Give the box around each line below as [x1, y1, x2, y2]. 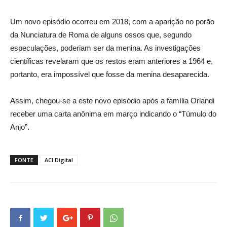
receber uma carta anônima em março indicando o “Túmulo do [10, 109, 216, 118]
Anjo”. [10, 123, 29, 131]
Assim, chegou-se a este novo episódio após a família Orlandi [10, 96, 214, 105]
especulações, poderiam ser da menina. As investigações [10, 44, 201, 52]
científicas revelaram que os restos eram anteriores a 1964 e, [10, 57, 213, 65]
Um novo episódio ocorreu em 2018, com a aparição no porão [10, 17, 214, 26]
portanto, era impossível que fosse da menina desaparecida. [10, 70, 209, 79]
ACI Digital [45, 156, 73, 164]
